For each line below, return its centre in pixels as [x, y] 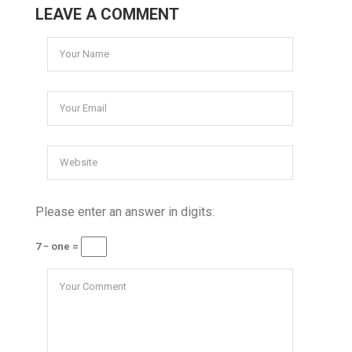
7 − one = [58, 246]
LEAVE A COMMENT [107, 14]
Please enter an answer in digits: [125, 211]
